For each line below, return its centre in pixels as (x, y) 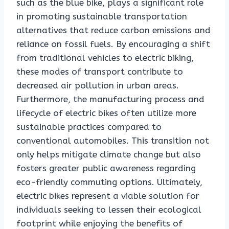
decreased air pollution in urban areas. (98, 86)
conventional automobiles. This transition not (113, 141)
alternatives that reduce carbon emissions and (113, 30)
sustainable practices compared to (89, 127)
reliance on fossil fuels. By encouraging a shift (113, 44)
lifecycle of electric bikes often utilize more (106, 113)
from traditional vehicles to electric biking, (105, 58)
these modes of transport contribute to (100, 72)
